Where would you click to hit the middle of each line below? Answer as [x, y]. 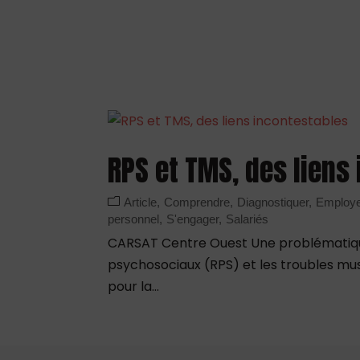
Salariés [247, 219]
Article [141, 202]
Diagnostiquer [273, 202]
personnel [134, 219]
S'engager [193, 219]
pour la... [134, 286]
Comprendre [197, 202]
